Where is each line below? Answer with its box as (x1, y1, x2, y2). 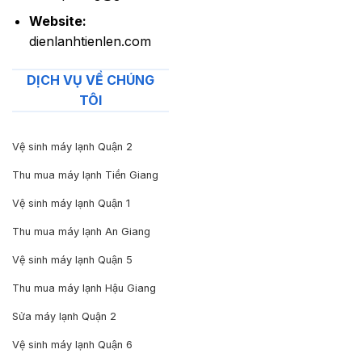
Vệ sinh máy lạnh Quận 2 (11, 140, 133, 153)
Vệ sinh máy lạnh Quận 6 (11, 338, 133, 351)
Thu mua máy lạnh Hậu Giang (11, 281, 156, 294)
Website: (28, 13, 86, 30)
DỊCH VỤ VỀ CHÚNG (27, 72, 154, 89)
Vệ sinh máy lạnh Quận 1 (11, 196, 130, 209)
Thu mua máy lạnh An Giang (11, 225, 150, 238)
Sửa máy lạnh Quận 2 (11, 309, 116, 322)
